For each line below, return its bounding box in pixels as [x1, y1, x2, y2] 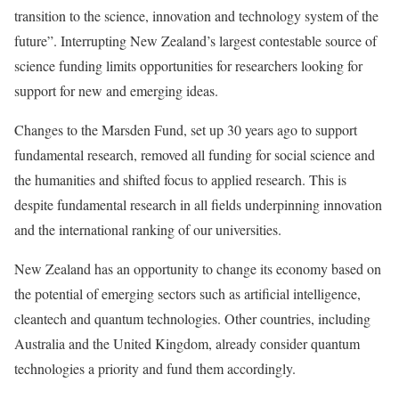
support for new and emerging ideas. [14, 81, 218, 100]
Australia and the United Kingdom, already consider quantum [14, 334, 360, 353]
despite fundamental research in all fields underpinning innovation [14, 195, 382, 214]
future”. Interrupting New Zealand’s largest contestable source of [14, 31, 377, 50]
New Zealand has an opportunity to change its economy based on [14, 259, 381, 278]
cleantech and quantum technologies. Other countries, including [14, 309, 370, 328]
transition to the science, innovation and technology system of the [14, 6, 379, 25]
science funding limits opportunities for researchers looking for [14, 56, 362, 75]
